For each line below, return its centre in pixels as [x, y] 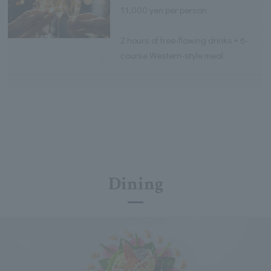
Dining [135, 184]
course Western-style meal [172, 55]
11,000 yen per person [164, 9]
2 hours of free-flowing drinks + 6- [185, 40]
